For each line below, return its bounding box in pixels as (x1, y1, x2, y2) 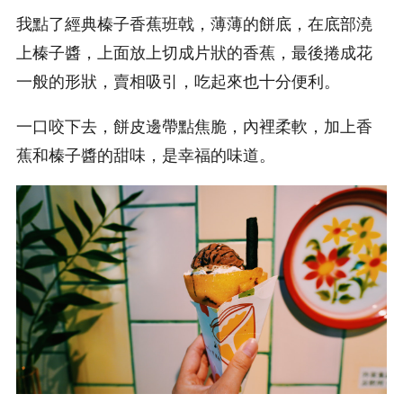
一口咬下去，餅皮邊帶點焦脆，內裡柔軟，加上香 (16, 115, 372, 136)
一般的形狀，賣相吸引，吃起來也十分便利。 (16, 70, 340, 91)
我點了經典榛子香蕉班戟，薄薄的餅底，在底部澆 (16, 13, 372, 33)
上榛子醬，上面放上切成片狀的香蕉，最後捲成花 (16, 41, 372, 62)
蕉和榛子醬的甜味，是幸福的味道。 (16, 144, 275, 165)
